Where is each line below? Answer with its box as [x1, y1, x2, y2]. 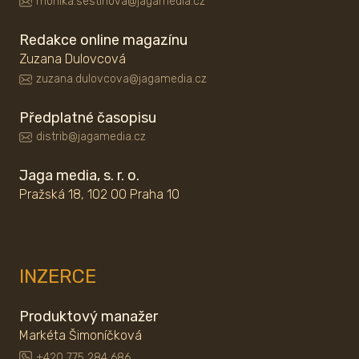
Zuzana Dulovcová [19, 51, 126, 67]
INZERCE [19, 265, 96, 288]
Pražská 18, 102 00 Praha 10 [19, 187, 179, 203]
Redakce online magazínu [19, 31, 188, 50]
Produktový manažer [19, 308, 158, 326]
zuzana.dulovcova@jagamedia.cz [36, 72, 207, 87]
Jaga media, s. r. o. [19, 167, 139, 185]
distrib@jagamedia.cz [36, 130, 146, 144]
